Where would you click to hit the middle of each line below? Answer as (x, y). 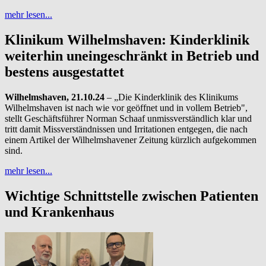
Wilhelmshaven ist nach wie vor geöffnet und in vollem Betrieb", (126, 107)
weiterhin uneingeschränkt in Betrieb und (132, 56)
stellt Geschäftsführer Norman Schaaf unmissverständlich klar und (128, 118)
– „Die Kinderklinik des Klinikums (171, 97)
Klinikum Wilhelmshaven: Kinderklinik (127, 39)
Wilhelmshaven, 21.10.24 (55, 97)
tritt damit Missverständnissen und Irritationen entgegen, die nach (126, 129)
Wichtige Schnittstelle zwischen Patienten (132, 196)
